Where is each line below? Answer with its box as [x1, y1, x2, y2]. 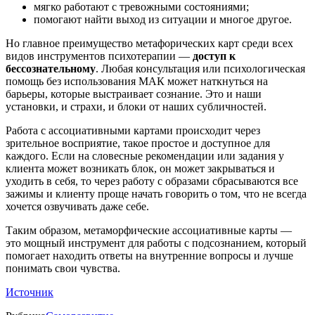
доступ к [193, 50, 236, 63]
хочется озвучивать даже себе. [6, 200, 149, 213]
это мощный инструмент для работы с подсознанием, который [6, 237, 307, 250]
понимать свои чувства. [6, 262, 120, 275]
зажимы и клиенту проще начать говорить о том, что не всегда [6, 188, 307, 200]
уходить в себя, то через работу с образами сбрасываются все [6, 175, 298, 188]
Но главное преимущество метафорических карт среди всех [6, 37, 293, 50]
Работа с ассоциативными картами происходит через [6, 124, 260, 137]
